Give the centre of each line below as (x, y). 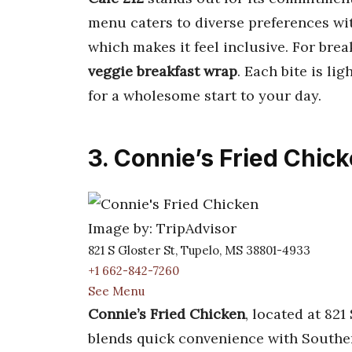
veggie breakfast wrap (163, 71)
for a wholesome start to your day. (205, 96)
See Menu (116, 291)
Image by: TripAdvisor (162, 228)
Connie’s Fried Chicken (167, 313)
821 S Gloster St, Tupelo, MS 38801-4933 (199, 250)
